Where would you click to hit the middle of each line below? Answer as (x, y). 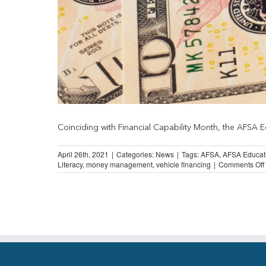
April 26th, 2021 (83, 154)
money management (119, 164)
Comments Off (241, 164)
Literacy (70, 164)
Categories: (136, 154)
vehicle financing (183, 164)
